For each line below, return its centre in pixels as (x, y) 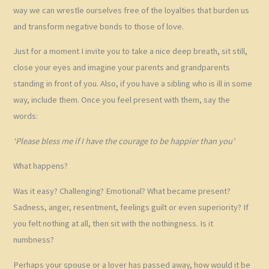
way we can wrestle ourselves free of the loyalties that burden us (131, 10)
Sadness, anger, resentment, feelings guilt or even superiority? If (131, 207)
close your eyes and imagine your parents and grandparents (122, 68)
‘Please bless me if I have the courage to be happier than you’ (124, 141)
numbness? (34, 239)
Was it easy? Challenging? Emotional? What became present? (122, 191)
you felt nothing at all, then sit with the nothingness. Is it (113, 223)
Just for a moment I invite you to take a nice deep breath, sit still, (131, 51)
